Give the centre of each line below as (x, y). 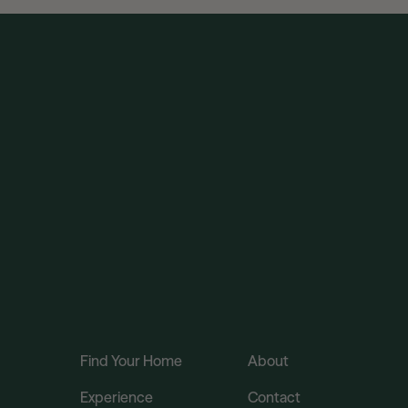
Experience (117, 397)
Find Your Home (131, 361)
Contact (274, 397)
